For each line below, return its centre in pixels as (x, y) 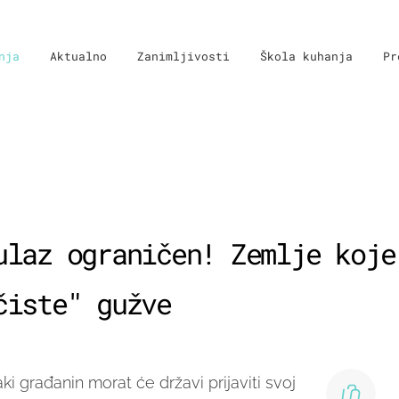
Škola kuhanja (306, 56)
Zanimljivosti (183, 56)
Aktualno (78, 56)
